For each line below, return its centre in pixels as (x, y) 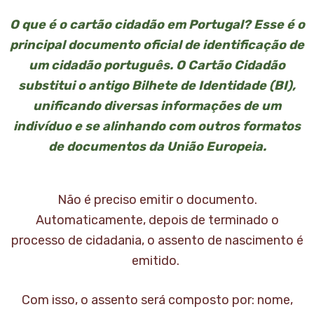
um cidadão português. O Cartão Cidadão (157, 66)
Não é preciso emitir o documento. (157, 200)
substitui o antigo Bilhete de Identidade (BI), (157, 86)
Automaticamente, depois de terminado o (157, 220)
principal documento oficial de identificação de (157, 45)
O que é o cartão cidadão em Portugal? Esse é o (157, 25)
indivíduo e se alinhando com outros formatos (157, 127)
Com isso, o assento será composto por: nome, (157, 300)
